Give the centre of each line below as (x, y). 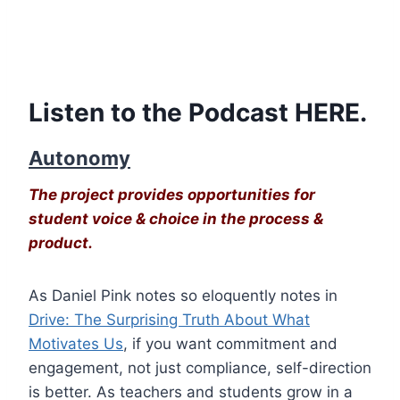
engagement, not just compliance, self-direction (200, 367)
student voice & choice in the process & (176, 218)
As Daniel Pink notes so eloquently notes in (183, 295)
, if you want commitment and (230, 343)
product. (61, 242)
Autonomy (79, 158)
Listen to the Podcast (162, 112)
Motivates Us (76, 343)
